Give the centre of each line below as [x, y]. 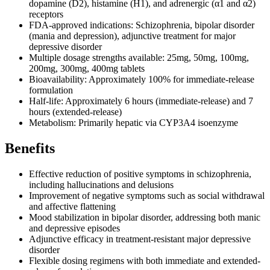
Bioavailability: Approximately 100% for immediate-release [142, 80]
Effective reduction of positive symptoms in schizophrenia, [140, 174]
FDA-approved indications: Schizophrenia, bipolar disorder [142, 25]
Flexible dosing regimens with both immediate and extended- [145, 261]
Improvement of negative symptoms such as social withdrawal [147, 196]
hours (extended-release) [75, 112]
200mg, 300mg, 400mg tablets [87, 69]
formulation [51, 90]
